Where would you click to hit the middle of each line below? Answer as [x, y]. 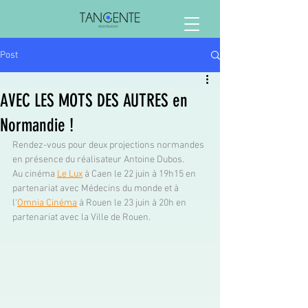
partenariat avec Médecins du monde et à [97, 189]
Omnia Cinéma [47, 203]
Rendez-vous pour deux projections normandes [109, 145]
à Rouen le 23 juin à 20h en [133, 203]
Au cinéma [35, 174]
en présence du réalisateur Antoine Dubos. [99, 160]
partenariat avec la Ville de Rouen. [81, 218]
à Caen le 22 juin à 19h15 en [140, 174]
